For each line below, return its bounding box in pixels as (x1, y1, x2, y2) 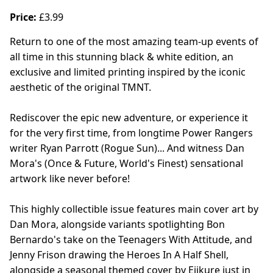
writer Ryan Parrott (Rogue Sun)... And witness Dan (10, 141, 244, 155)
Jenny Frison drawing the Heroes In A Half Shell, (10, 247, 229, 261)
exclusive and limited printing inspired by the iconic (10, 65, 246, 79)
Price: (10, 10, 37, 24)
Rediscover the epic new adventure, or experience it (10, 110, 248, 124)
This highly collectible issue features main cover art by (10, 202, 258, 216)
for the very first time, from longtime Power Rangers (10, 126, 253, 140)
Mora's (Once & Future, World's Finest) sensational (10, 156, 243, 170)
